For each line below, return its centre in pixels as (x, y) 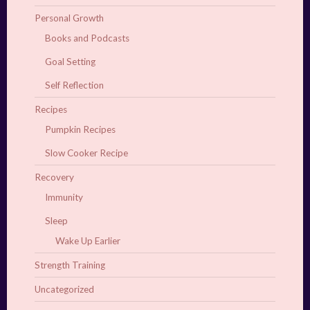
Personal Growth (69, 18)
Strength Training (70, 265)
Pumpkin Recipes (80, 130)
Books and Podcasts (87, 38)
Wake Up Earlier (88, 241)
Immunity (64, 198)
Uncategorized (64, 290)
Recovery (54, 177)
